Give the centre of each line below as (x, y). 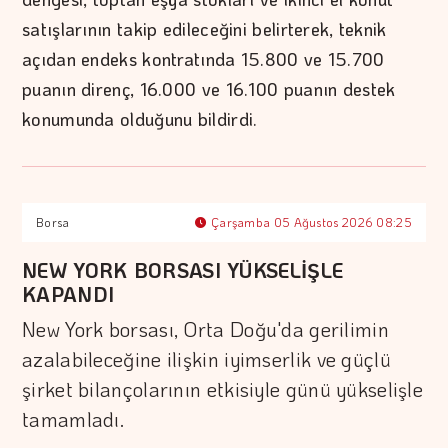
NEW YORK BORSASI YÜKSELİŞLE (183, 270)
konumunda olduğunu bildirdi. (140, 119)
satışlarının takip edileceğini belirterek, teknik (204, 29)
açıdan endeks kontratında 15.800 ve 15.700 (203, 59)
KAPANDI (68, 294)
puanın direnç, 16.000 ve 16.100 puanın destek (209, 89)
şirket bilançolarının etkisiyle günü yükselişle (223, 389)
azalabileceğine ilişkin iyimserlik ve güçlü (206, 359)
